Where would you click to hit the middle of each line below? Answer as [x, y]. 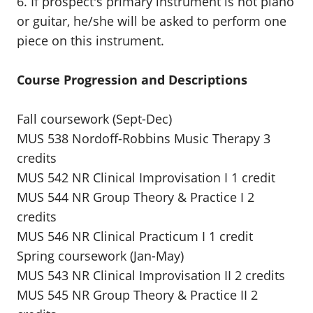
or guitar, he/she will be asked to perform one [152, 21]
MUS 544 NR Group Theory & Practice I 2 [136, 197]
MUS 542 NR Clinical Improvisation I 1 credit [146, 177]
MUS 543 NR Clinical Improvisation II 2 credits [151, 275]
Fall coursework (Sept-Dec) [94, 119]
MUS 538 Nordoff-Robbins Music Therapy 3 [144, 138]
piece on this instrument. [90, 41]
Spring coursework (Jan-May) [100, 256]
